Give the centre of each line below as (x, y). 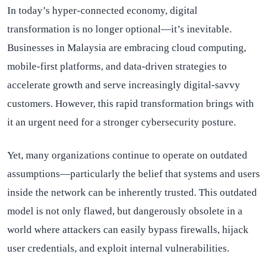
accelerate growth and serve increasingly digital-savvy (124, 85)
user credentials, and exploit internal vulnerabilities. (118, 248)
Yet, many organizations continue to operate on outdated (127, 155)
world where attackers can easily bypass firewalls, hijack (128, 230)
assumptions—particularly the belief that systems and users (134, 174)
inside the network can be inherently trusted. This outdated (132, 192)
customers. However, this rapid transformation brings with (131, 104)
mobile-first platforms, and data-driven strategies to (117, 66)
